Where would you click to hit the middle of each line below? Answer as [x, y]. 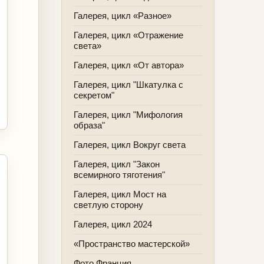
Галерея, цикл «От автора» [129, 65]
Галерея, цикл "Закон [117, 164]
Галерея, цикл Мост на [120, 194]
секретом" [94, 95]
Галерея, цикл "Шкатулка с [128, 85]
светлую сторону [108, 205]
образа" [89, 125]
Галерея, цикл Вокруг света [130, 145]
